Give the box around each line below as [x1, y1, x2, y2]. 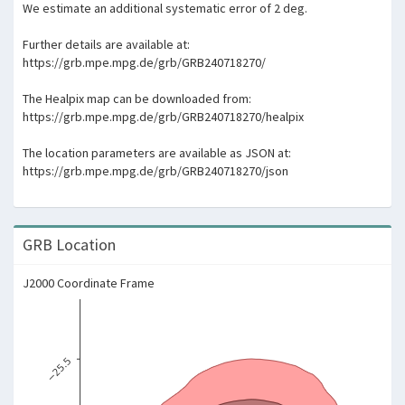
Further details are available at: [23, 36, 190, 52]
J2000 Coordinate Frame [23, 275, 155, 291]
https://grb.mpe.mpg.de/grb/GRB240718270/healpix [23, 108, 304, 125]
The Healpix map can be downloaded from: [23, 90, 251, 107]
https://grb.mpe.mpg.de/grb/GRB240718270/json [23, 163, 288, 179]
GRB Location [23, 234, 116, 255]
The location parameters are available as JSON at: [23, 145, 291, 161]
